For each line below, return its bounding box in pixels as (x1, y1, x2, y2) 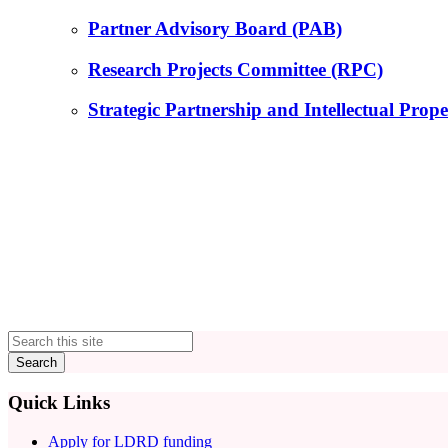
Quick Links (8, 391, 110, 413)
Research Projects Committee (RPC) (88, 58, 383, 80)
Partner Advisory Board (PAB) (88, 18, 342, 39)
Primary (7, 330, 95, 357)
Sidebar (7, 357, 87, 384)
